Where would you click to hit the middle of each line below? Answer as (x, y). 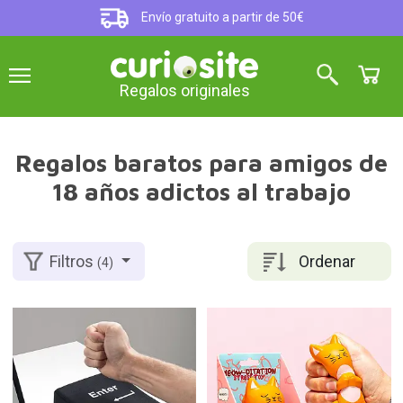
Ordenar (327, 261)
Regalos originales (184, 91)
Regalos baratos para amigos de (201, 163)
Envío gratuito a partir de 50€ (222, 18)
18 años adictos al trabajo (201, 192)
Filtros (74, 262)
